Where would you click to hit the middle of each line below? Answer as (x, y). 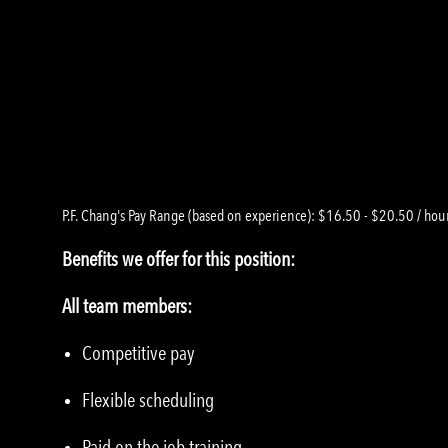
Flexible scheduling (148, 400)
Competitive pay (138, 353)
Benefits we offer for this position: (178, 259)
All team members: (127, 306)
